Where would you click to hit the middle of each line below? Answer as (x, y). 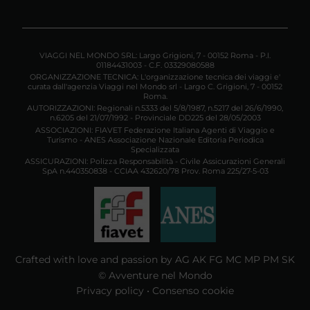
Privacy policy (110, 291)
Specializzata (155, 149)
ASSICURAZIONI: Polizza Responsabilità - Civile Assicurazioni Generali (155, 161)
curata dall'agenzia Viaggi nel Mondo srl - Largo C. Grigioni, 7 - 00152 (155, 87)
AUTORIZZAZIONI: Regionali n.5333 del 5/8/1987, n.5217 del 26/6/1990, (155, 108)
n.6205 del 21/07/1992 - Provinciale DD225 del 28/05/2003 (155, 118)
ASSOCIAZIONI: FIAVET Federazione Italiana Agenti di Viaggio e (155, 130)
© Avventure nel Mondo (155, 275)
